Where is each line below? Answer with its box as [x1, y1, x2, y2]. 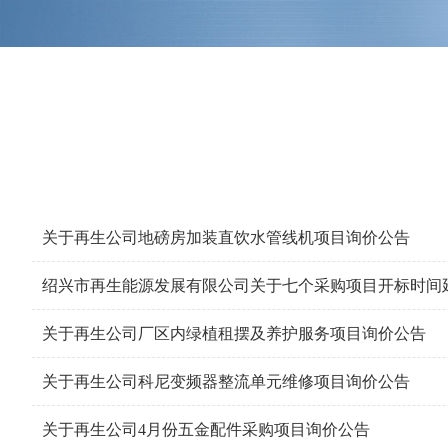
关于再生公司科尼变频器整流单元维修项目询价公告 [42, 373, 410, 390]
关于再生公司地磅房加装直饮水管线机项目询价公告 [42, 229, 410, 246]
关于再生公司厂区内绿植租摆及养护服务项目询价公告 [42, 325, 426, 342]
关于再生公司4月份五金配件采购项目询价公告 [42, 421, 370, 438]
